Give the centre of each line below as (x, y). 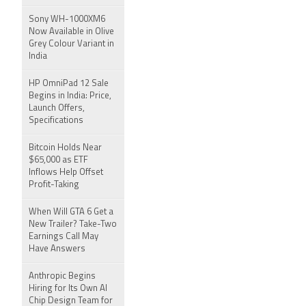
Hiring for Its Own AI (68, 289)
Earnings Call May (64, 237)
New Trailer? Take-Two (73, 224)
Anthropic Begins (62, 276)
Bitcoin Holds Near (65, 148)
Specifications (56, 121)
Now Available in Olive (71, 32)
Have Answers (57, 249)
